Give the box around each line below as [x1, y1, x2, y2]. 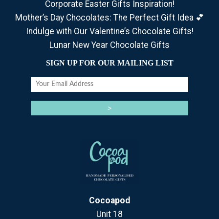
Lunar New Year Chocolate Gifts [49, 40, 170, 50]
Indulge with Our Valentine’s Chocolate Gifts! [25, 26, 194, 36]
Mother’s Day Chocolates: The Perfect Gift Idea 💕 [15, 13, 204, 22]
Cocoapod [89, 196, 130, 206]
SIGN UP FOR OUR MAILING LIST [45, 59, 174, 67]
